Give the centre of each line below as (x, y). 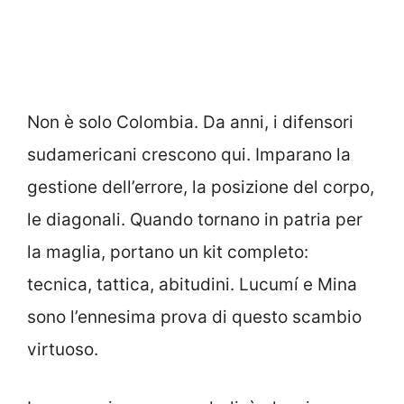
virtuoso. (63, 350)
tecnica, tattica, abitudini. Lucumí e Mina (192, 285)
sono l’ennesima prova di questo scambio (194, 317)
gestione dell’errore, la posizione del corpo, (201, 188)
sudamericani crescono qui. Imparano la (189, 155)
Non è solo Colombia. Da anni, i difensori (190, 123)
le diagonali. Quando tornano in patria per (195, 220)
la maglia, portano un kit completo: (168, 252)
